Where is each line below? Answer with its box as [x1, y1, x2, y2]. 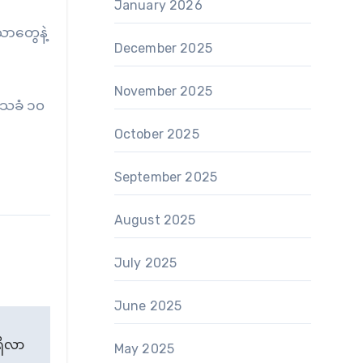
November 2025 [113, 83, 213, 99]
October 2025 [113, 126, 199, 142]
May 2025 [113, 341, 175, 357]
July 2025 [113, 255, 177, 271]
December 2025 [113, 41, 213, 56]
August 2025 [113, 212, 196, 228]
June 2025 [113, 298, 182, 314]
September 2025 [113, 169, 218, 185]
